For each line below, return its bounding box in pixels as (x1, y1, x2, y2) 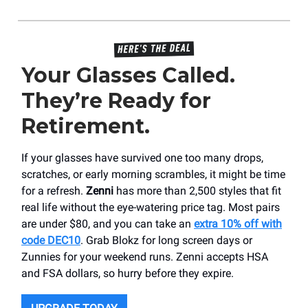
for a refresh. (21, 184, 86, 198)
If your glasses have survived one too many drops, (21, 151, 263, 165)
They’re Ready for (21, 88, 211, 114)
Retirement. (21, 113, 150, 140)
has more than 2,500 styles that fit (113, 184, 281, 198)
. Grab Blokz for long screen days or (80, 234, 252, 247)
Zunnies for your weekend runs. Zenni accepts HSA (21, 250, 268, 264)
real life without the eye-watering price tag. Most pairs (21, 201, 280, 214)
